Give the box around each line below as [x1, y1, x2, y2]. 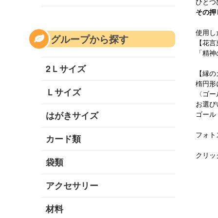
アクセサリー [46, 179, 98, 192]
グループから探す [51, 32, 128, 46]
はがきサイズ [46, 109, 98, 122]
